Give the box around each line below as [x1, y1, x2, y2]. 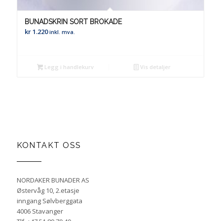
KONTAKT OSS [16, 140, 81, 150]
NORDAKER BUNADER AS [16, 175, 89, 184]
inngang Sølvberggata [16, 196, 82, 205]
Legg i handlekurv [43, 63, 94, 71]
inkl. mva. [49, 29, 75, 36]
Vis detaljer [138, 63, 171, 71]
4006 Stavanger [16, 206, 63, 216]
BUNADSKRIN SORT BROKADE [24, 18, 122, 26]
